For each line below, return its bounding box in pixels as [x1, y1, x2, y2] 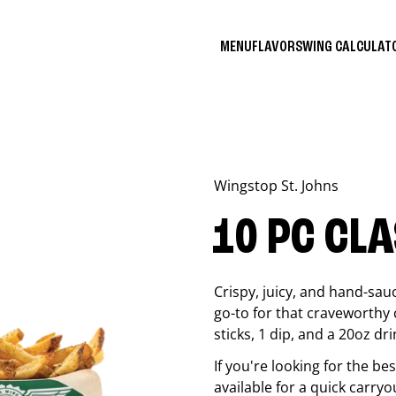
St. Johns [281, 176, 339, 195]
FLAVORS [252, 38, 302, 55]
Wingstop [214, 176, 281, 195]
